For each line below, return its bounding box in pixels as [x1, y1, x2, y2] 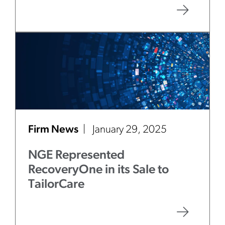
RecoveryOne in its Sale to [28, 164, 169, 176]
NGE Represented [28, 149, 125, 162]
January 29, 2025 [92, 125, 167, 135]
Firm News [28, 125, 80, 135]
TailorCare [28, 178, 84, 191]
